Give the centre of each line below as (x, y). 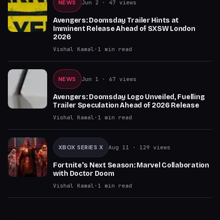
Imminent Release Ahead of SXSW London (124, 29)
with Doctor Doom (84, 174)
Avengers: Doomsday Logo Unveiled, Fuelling (129, 97)
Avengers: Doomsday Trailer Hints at (116, 20)
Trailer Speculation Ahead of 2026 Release (126, 105)
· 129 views (150, 147)
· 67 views (117, 79)
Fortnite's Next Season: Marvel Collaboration (131, 165)
